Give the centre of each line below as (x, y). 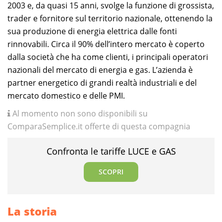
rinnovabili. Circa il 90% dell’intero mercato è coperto (106, 44)
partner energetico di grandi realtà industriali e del (102, 83)
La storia (32, 211)
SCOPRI (111, 171)
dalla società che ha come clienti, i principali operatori (108, 57)
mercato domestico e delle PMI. (66, 95)
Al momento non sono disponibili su (79, 113)
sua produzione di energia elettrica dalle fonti (92, 31)
